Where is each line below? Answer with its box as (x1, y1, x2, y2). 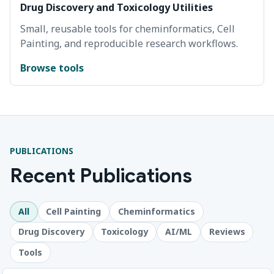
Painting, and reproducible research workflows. (20, 37, 238, 51)
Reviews (209, 226, 245, 238)
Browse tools (20, 61, 84, 75)
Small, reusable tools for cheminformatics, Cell (20, 22, 235, 36)
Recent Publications (10, 163, 192, 188)
